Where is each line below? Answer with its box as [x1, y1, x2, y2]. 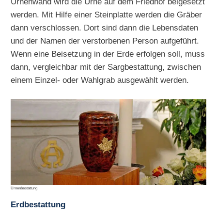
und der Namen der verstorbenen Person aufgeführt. [11, 36, 200, 46]
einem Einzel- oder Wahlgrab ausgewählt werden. [11, 75, 189, 85]
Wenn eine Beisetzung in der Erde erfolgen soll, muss [11, 49, 205, 59]
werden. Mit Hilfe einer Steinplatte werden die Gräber [11, 10, 202, 20]
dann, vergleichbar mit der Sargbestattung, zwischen [11, 62, 201, 72]
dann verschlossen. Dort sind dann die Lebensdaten [11, 23, 199, 33]
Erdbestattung [11, 200, 66, 209]
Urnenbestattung [11, 186, 38, 190]
